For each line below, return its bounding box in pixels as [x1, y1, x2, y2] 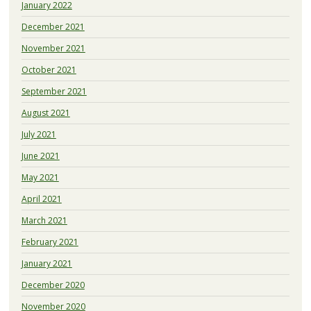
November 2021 [21, 42, 85, 55]
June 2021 [21, 150, 60, 162]
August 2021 [21, 107, 70, 119]
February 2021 [21, 236, 78, 249]
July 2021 [21, 128, 56, 141]
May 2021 [21, 171, 59, 184]
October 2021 [21, 64, 76, 76]
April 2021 [21, 193, 62, 205]
